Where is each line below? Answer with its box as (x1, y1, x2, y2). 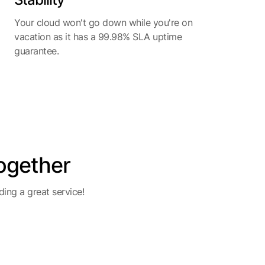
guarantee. (14, 45, 59, 57)
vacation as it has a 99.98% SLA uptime (14, 31, 182, 43)
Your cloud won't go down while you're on (14, 17, 192, 28)
